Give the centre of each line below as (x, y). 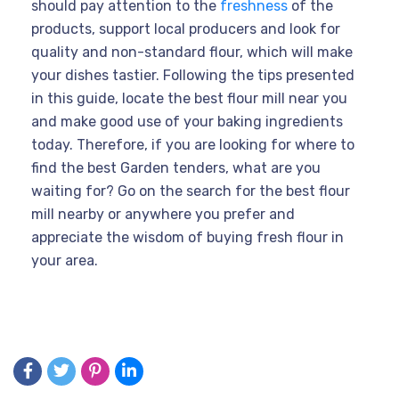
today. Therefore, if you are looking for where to (193, 144)
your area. (65, 260)
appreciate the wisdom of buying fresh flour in (187, 237)
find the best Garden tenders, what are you (176, 167)
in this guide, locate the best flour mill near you (189, 98)
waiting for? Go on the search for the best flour (191, 191)
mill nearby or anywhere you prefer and (163, 214)
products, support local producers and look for (186, 28)
